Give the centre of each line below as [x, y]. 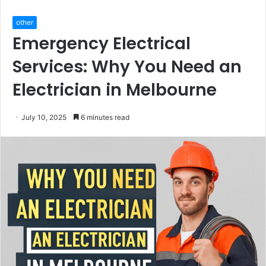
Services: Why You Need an [127, 67]
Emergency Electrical [102, 44]
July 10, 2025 [44, 117]
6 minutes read [104, 117]
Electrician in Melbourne [115, 90]
